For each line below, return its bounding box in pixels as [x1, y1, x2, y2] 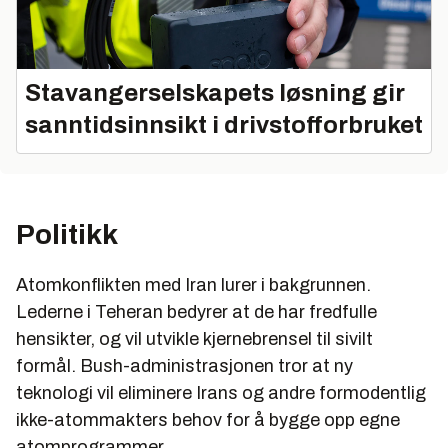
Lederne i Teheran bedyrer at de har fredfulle [16, 301, 377, 322]
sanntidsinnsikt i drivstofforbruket [25, 111, 423, 138]
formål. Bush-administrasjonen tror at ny [16, 355, 353, 376]
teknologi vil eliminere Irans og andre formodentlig [16, 382, 426, 403]
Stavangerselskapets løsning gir [25, 79, 405, 106]
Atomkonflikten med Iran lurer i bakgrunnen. [16, 274, 371, 295]
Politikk [16, 218, 118, 250]
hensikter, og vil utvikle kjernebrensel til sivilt [16, 328, 373, 349]
